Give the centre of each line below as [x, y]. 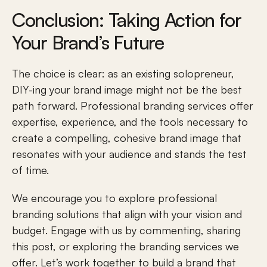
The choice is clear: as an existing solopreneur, [123, 73]
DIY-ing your [43, 89]
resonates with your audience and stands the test [129, 154]
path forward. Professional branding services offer [133, 105]
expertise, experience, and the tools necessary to [130, 122]
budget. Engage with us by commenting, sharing [126, 230]
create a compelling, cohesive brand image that [127, 138]
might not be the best [187, 89]
